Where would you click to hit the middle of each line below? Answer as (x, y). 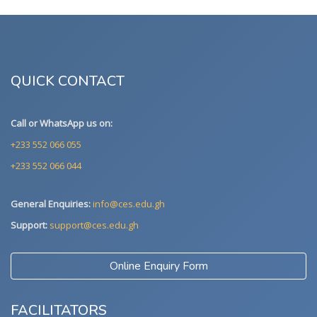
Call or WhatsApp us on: (62, 123)
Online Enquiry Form (158, 266)
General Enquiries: (51, 204)
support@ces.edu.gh (94, 225)
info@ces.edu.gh (129, 204)
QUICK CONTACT (68, 81)
